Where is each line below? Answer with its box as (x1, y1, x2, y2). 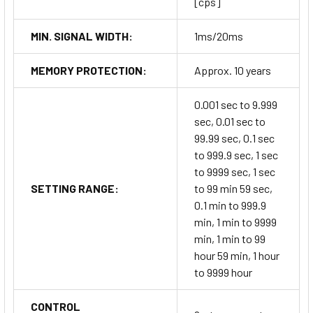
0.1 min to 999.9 (194, 198, 266, 212)
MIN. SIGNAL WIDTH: (31, 29, 133, 43)
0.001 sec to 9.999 (194, 98, 277, 112)
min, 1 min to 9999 (194, 215, 277, 229)
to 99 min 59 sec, (194, 182, 272, 196)
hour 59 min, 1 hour (194, 249, 279, 263)
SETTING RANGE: (31, 182, 119, 196)
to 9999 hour (194, 265, 252, 279)
